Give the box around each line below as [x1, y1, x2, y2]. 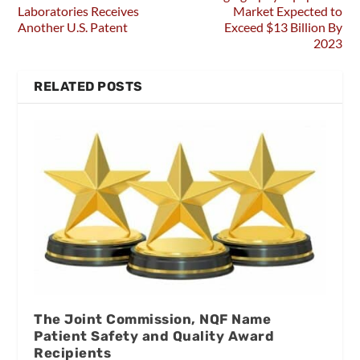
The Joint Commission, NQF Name [34, 310, 272, 327]
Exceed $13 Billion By [223, 18, 342, 35]
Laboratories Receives [18, 2, 140, 18]
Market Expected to [232, 2, 342, 18]
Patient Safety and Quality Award [34, 327, 275, 344]
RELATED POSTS [34, 78, 143, 94]
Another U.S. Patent [18, 18, 129, 35]
